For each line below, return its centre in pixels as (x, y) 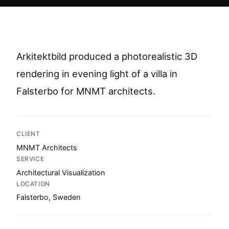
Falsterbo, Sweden (48, 197)
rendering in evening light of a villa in (97, 74)
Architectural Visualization (61, 172)
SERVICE (30, 158)
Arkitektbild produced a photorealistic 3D (107, 56)
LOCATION (33, 184)
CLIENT (28, 134)
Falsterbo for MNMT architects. (86, 91)
